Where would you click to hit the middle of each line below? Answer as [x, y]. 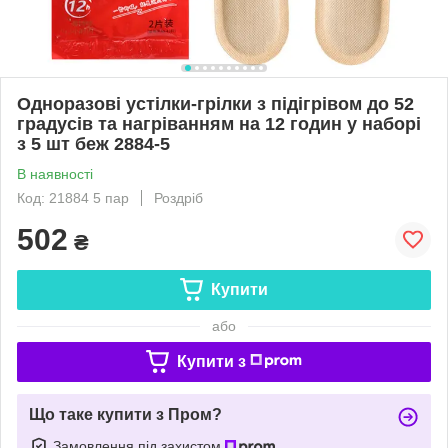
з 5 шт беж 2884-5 [93, 143]
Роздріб [178, 197]
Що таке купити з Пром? [125, 414]
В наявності [55, 173]
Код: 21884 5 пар [73, 197]
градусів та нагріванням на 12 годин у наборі [219, 123]
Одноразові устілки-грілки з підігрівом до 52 [215, 103]
